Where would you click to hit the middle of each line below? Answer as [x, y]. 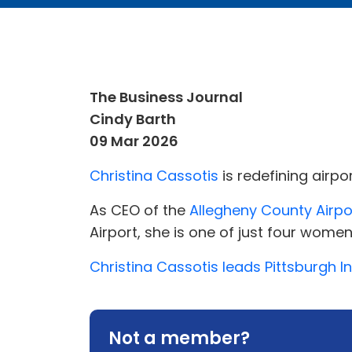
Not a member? [179, 338]
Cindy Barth [133, 119]
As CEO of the [139, 210]
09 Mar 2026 [134, 141]
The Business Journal [166, 97]
